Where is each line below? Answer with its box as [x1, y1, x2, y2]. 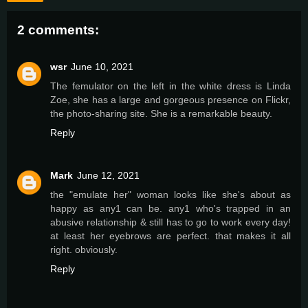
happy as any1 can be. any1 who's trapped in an [50, 203, 291, 214]
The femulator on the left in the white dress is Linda [50, 80, 291, 92]
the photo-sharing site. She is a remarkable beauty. [50, 108, 272, 120]
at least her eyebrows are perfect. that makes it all [50, 230, 291, 242]
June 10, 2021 [71, 61, 133, 73]
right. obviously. [50, 244, 118, 256]
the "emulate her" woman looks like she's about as [50, 189, 291, 201]
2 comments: [17, 22, 99, 37]
